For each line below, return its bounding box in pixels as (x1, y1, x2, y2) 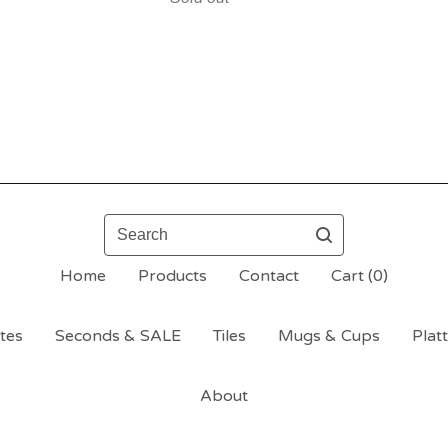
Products (138, 265, 207, 286)
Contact (239, 265, 299, 286)
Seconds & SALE (55, 325, 181, 346)
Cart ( (331, 265, 373, 286)
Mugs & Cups (278, 325, 380, 346)
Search (103, 214, 156, 235)
